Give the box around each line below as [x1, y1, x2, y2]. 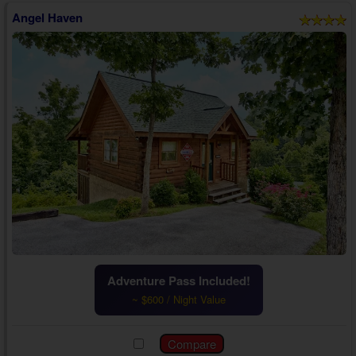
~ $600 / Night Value [132, 292, 226, 308]
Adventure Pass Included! [107, 272, 251, 290]
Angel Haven [11, 8, 83, 26]
